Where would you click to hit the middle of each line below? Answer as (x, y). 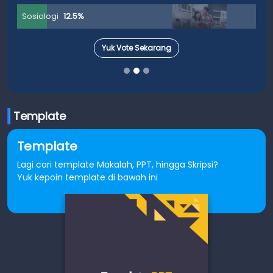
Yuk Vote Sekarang (136, 48)
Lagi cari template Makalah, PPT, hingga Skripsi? (118, 164)
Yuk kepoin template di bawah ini (87, 177)
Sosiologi (40, 16)
